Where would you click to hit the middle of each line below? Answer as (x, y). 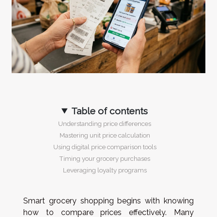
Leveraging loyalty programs (105, 170)
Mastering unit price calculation (105, 135)
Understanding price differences (105, 123)
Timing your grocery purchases (105, 158)
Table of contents (110, 111)
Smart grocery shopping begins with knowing (108, 201)
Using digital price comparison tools (105, 147)
